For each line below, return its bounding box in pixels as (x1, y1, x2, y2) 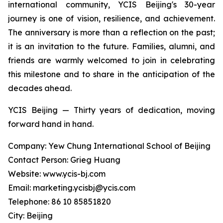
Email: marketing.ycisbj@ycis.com (8, 183, 135, 193)
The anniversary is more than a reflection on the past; (8, 27, 215, 38)
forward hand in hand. (8, 119, 94, 129)
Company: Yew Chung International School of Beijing (8, 141, 211, 151)
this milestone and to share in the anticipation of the (8, 69, 215, 80)
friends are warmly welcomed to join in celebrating (8, 55, 215, 66)
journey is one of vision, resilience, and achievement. (8, 13, 215, 24)
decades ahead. (8, 83, 72, 94)
